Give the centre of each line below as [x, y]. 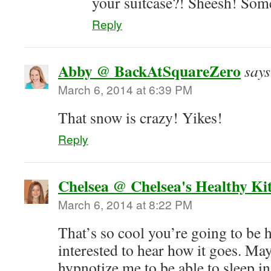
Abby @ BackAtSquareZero [149, 71]
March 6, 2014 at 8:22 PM [125, 204]
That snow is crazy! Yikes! [140, 117]
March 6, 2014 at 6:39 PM [125, 89]
